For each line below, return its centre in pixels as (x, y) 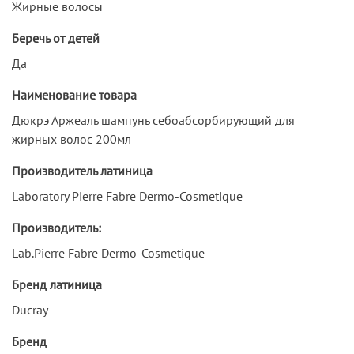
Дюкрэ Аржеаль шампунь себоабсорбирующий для (153, 120)
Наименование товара (74, 94)
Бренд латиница (57, 284)
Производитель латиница (82, 170)
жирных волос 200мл (72, 139)
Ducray (30, 309)
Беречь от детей (56, 38)
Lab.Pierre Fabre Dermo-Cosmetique (108, 252)
